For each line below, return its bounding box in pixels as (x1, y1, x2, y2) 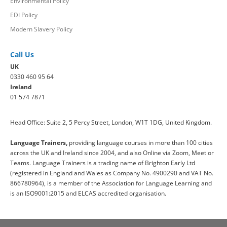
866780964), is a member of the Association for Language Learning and (10, 179, 212, 188)
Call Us (10, 50, 34, 60)
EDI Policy (10, 11, 37, 20)
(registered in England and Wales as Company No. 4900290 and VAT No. (10, 169, 213, 178)
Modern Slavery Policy (10, 25, 72, 34)
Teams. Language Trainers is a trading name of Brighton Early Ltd (10, 159, 195, 168)
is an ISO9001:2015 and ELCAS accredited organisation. (10, 189, 166, 198)
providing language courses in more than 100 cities (67, 138, 213, 147)
